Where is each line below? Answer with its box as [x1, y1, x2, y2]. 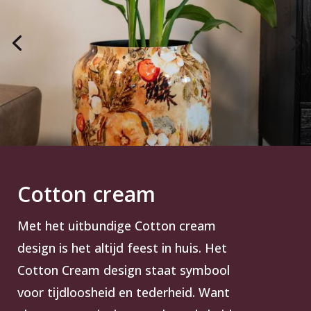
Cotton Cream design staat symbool [17, 261, 230, 278]
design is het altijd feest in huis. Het [17, 239, 227, 256]
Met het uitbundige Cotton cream [17, 217, 216, 234]
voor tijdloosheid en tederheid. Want [17, 283, 230, 301]
